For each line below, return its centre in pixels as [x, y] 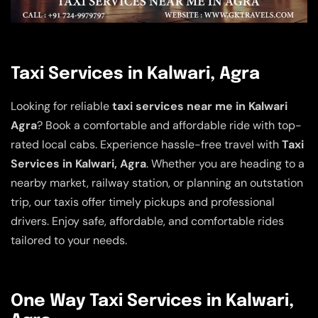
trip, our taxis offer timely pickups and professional [143, 202]
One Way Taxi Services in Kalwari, [152, 301]
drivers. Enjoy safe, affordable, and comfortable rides [147, 221]
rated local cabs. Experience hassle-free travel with [146, 144]
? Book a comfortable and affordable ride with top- [169, 125]
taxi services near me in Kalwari [200, 106]
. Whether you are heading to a [225, 163]
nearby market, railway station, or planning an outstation [157, 182]
